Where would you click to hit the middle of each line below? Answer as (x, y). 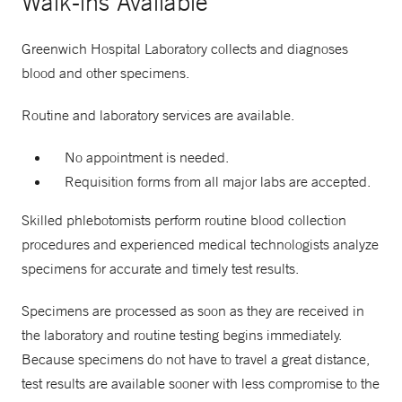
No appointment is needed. (147, 157)
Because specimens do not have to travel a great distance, (196, 359)
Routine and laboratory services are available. (158, 115)
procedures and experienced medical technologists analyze (200, 244)
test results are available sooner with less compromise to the (201, 383)
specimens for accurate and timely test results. (160, 268)
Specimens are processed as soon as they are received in (193, 310)
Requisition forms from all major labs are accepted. (218, 181)
